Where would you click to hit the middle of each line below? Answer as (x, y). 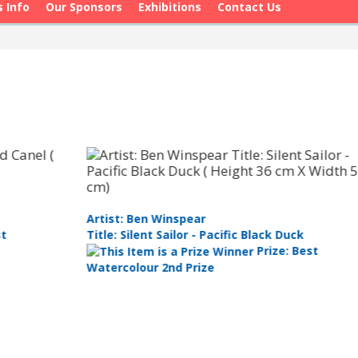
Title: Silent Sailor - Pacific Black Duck (140, 235)
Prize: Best (231, 251)
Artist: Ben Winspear (91, 219)
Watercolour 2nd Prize (95, 268)
